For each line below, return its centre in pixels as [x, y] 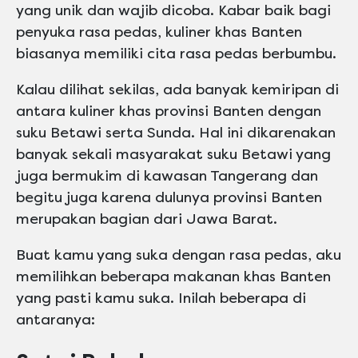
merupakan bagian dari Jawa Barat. [147, 219]
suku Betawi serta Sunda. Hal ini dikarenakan [176, 133]
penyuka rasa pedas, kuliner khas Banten [159, 32]
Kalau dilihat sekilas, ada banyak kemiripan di [177, 90]
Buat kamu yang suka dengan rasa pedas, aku [179, 255]
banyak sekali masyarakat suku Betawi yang [173, 155]
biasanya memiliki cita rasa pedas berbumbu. [176, 54]
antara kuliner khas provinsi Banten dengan [169, 111]
